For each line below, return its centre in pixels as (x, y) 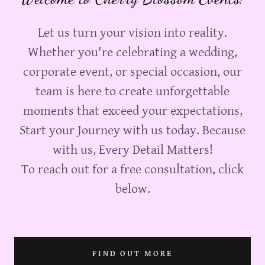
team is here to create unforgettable (132, 91)
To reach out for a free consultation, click (132, 169)
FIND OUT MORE (132, 253)
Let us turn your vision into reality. (132, 33)
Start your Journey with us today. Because (132, 130)
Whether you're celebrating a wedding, (132, 52)
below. (132, 189)
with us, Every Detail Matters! (132, 150)
